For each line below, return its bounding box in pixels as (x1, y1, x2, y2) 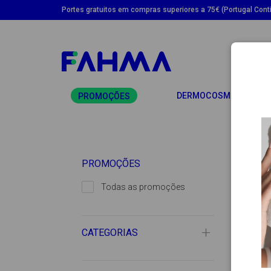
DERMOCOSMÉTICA (176, 91, 254, 100)
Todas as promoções (101, 182, 185, 192)
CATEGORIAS (82, 227, 138, 239)
